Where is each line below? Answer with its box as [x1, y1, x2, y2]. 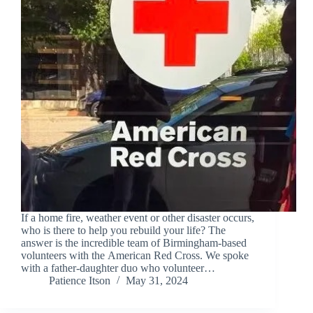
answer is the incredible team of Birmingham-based [21, 237, 247, 249]
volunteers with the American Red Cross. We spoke [21, 249, 249, 262]
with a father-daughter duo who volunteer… [21, 262, 215, 275]
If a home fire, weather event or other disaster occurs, [21, 212, 254, 224]
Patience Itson [49, 275, 110, 287]
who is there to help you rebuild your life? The [21, 224, 226, 237]
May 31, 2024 [126, 275, 188, 287]
